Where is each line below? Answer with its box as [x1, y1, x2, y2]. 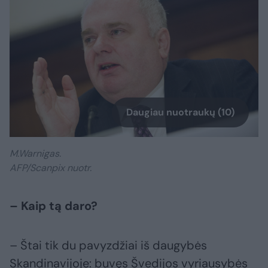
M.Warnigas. [10, 147, 63, 160]
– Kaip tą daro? [10, 197, 98, 214]
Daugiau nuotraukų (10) [126, 105, 234, 118]
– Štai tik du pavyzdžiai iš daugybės [10, 237, 207, 253]
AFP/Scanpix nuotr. [10, 161, 92, 174]
